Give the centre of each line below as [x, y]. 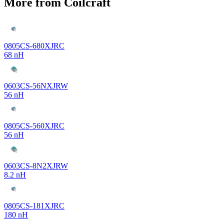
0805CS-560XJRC [34, 125]
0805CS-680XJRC [34, 45]
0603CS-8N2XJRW [36, 165]
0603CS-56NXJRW [36, 85]
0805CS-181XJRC [34, 205]
